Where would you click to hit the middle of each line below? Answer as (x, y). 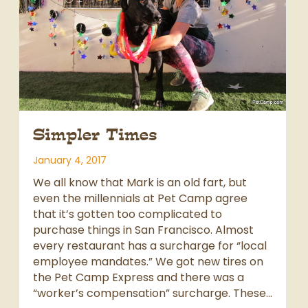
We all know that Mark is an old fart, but (140, 183)
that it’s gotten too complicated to (128, 214)
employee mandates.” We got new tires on (148, 262)
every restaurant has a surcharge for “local (150, 246)
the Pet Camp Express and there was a (139, 278)
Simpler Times (95, 135)
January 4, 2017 (70, 161)
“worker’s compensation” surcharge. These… (153, 294)
